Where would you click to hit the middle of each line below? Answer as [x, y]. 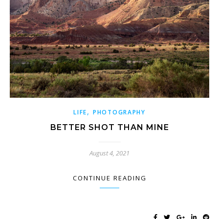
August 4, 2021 [109, 153]
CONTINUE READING [109, 178]
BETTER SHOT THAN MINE [109, 128]
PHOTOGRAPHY [119, 112]
